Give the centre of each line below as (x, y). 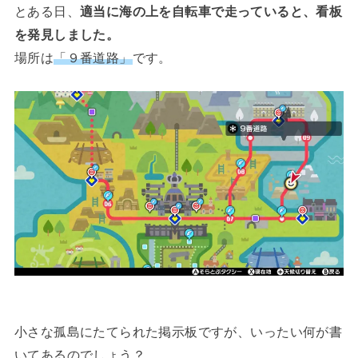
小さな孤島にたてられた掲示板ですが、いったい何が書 (178, 331)
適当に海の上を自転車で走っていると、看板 (211, 12)
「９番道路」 (93, 58)
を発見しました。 (67, 35)
